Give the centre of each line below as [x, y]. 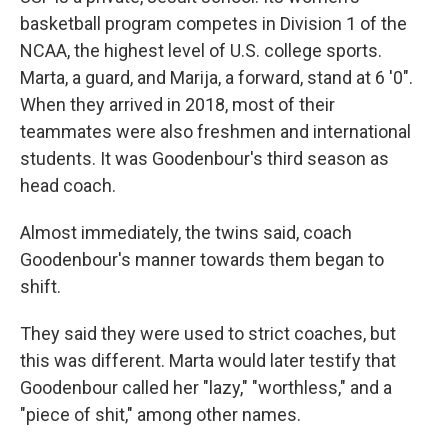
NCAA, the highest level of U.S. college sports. [201, 50]
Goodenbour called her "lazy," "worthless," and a [206, 387]
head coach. [68, 185]
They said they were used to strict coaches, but [208, 333]
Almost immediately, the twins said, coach [186, 232]
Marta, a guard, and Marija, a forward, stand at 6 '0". [216, 77]
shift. [40, 286]
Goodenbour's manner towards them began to [202, 259]
